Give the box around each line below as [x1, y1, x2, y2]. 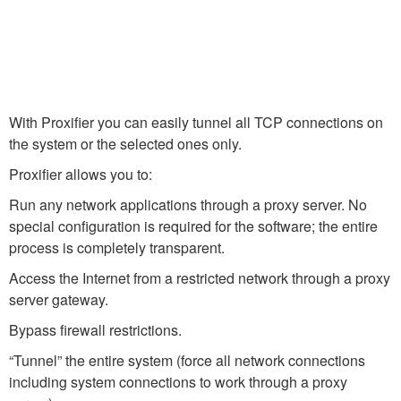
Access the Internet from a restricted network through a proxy [9, 267, 390, 288]
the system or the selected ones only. [9, 132, 242, 154]
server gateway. [9, 288, 108, 310]
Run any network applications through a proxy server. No [9, 193, 367, 215]
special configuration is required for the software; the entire [9, 215, 378, 236]
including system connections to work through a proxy [9, 371, 347, 392]
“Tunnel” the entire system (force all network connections [9, 349, 365, 371]
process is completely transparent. [9, 236, 225, 258]
